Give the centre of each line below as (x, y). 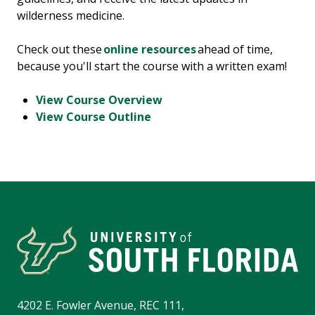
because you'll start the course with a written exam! (152, 66)
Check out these (60, 50)
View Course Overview (99, 100)
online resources (150, 50)
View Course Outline (94, 117)
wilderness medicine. (72, 16)
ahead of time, (234, 50)
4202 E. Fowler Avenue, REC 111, (101, 306)
